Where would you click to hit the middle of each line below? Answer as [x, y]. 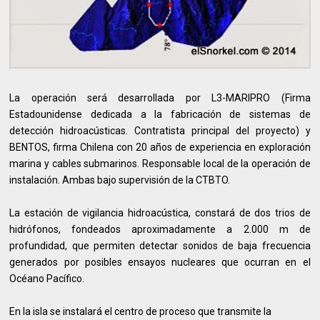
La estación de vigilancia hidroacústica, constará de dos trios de [160, 212]
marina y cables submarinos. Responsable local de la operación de [160, 163]
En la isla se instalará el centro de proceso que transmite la [141, 311]
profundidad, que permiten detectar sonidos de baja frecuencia [160, 245]
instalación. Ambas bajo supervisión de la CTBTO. [120, 180]
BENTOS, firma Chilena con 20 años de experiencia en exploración [160, 147]
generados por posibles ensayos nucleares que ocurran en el [160, 262]
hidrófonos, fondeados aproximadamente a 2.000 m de [160, 229]
